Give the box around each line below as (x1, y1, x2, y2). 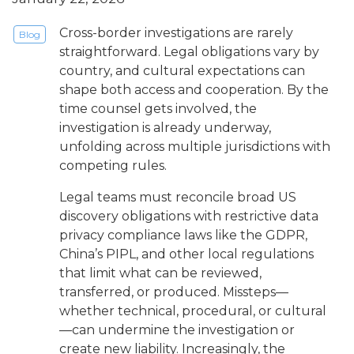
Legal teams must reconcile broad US (59, 190, 296, 205)
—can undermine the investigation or (59, 322, 295, 338)
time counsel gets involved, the (59, 101, 257, 117)
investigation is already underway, (59, 120, 271, 136)
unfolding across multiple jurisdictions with (59, 139, 330, 155)
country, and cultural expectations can (59, 63, 305, 79)
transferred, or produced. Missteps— (59, 284, 288, 300)
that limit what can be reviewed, (59, 265, 262, 281)
